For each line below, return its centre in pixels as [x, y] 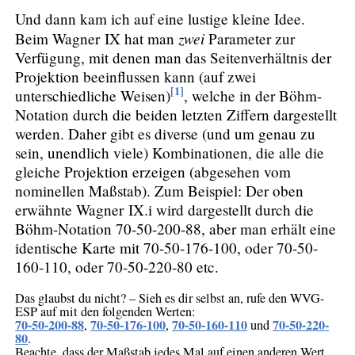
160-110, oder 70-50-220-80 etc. [117, 266]
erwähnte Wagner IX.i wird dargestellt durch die [165, 209]
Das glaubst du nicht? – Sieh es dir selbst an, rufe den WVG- [170, 298]
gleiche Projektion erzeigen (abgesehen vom [153, 171]
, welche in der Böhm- [253, 95]
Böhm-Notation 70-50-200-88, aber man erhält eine [176, 228]
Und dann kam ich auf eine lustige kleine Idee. [160, 18]
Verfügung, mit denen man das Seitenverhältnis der [174, 57]
